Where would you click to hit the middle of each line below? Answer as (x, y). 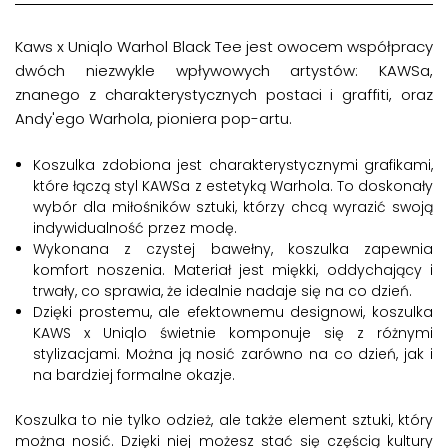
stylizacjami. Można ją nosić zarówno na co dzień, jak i (233, 353)
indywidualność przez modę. (135, 227)
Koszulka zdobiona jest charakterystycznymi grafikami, (233, 164)
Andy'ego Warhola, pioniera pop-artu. (153, 118)
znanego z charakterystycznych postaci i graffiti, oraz (224, 94)
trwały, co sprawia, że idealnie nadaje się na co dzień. (222, 290)
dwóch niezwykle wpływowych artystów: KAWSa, (224, 70)
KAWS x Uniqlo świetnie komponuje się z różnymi (233, 332)
